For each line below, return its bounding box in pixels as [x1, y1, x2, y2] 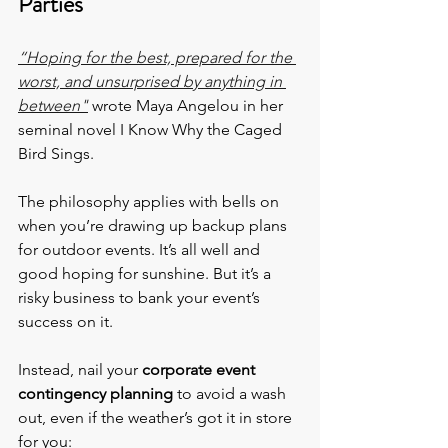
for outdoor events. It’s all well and [18, 240, 264, 260]
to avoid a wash [173, 384, 290, 404]
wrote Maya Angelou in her [88, 96, 287, 116]
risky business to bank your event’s [18, 288, 264, 308]
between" [18, 96, 88, 116]
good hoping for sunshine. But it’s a [18, 264, 275, 284]
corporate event [142, 360, 259, 380]
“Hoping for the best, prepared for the [18, 48, 296, 68]
